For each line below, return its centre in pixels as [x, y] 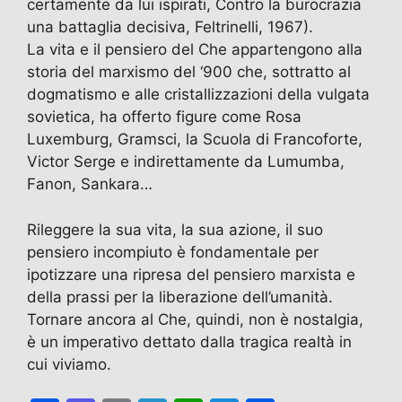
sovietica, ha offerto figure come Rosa [164, 117]
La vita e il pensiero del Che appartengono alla [195, 50]
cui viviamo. [69, 364]
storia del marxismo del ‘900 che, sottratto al [189, 72]
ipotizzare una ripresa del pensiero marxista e [191, 274]
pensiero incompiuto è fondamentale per [173, 252]
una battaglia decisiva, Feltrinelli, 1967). [170, 27]
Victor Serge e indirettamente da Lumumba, [186, 162]
